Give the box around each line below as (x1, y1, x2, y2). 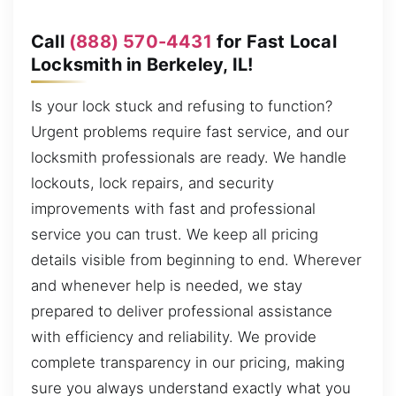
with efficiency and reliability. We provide (31, 328, 316, 346)
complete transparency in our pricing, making (31, 354, 345, 372)
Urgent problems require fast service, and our (31, 123, 349, 141)
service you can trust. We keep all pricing (31, 225, 318, 244)
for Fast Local (211, 30, 337, 52)
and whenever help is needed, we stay (31, 277, 302, 295)
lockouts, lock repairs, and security (31, 174, 274, 193)
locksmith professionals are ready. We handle (31, 148, 346, 167)
